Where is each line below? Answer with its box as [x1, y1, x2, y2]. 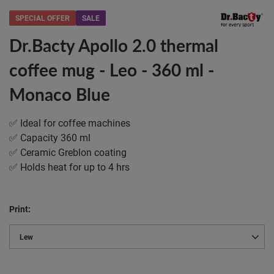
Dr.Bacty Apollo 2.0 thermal [9, 33, 218, 57]
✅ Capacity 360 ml [9, 131, 91, 144]
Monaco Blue [9, 82, 110, 106]
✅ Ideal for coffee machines [9, 116, 130, 129]
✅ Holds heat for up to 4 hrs [9, 160, 130, 173]
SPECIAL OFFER [15, 13, 70, 23]
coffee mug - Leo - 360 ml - [9, 57, 214, 81]
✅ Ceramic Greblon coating [9, 146, 127, 158]
